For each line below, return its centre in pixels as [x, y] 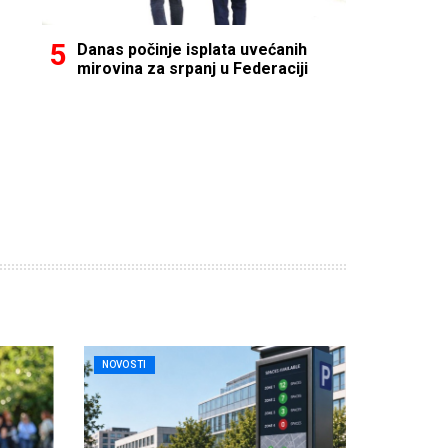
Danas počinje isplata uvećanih [192, 49]
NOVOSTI [124, 364]
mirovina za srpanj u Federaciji [192, 68]
